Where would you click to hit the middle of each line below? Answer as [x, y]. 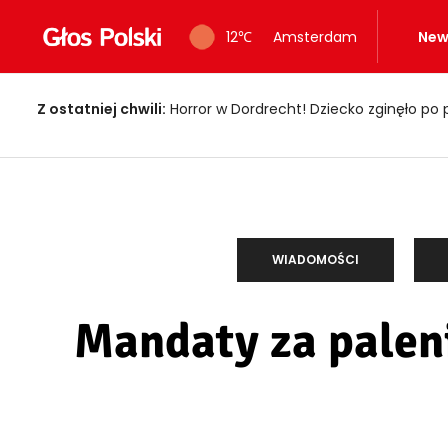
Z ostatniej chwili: [101, 109]
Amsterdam [308, 36]
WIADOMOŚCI [315, 259]
